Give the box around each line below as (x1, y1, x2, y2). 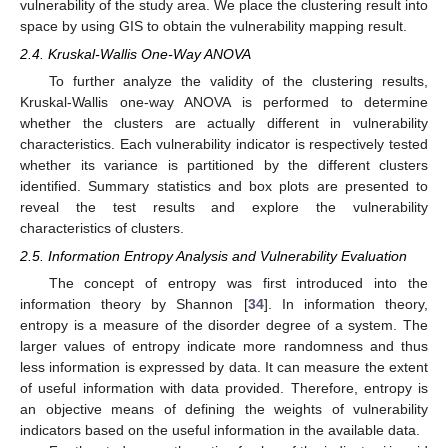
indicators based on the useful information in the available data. (20, 422, 420, 439)
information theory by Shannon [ (20, 296, 248, 313)
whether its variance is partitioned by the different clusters (20, 156, 428, 173)
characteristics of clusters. (20, 219, 184, 236)
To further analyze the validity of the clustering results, (48, 72, 428, 89)
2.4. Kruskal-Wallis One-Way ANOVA (20, 45, 251, 62)
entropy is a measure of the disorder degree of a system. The (20, 317, 428, 334)
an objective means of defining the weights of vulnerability (20, 401, 428, 418)
